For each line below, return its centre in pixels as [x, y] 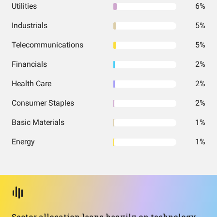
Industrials [30, 25]
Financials [29, 64]
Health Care [31, 84]
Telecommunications [47, 45]
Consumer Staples [43, 103]
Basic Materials [38, 122]
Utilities [24, 6]
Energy [23, 142]
